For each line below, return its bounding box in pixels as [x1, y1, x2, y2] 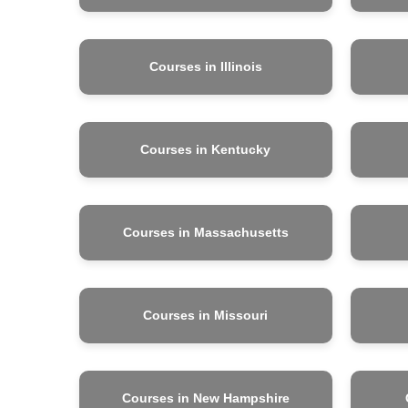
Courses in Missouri [143, 307, 269, 322]
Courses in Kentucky [140, 141, 271, 157]
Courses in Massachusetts [122, 224, 289, 240]
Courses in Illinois [148, 58, 262, 74]
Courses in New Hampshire [121, 390, 290, 405]
